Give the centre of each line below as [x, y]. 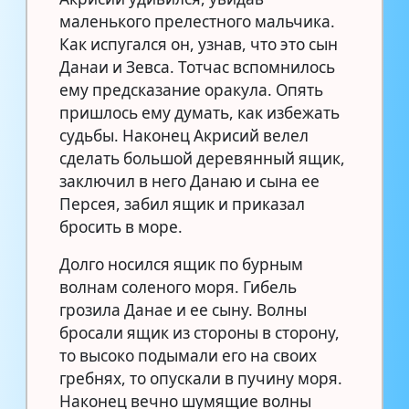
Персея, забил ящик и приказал [182, 204]
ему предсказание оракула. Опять [191, 89]
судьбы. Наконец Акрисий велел [184, 135]
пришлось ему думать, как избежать [199, 112]
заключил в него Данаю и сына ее [189, 181]
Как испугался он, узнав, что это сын [199, 44]
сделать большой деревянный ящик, [202, 158]
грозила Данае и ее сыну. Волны [183, 309]
